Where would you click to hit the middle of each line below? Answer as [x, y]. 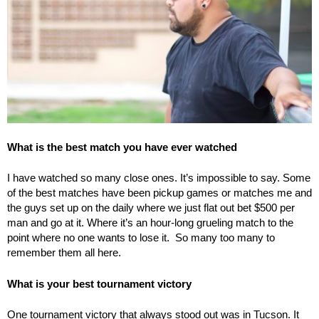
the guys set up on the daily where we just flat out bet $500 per [151, 208]
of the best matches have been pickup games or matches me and [159, 193]
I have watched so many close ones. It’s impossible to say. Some [159, 178]
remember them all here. [66, 253]
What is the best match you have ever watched [122, 147]
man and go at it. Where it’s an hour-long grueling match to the [150, 223]
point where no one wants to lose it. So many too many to [141, 238]
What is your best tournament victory [99, 283]
